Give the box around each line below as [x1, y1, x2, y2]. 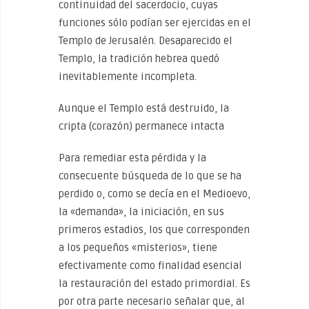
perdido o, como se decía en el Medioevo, [59, 188, 250, 200]
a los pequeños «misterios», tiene [59, 241, 217, 254]
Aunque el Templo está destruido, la [59, 102, 229, 114]
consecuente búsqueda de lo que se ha [59, 170, 241, 182]
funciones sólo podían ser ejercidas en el [59, 17, 251, 29]
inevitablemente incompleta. [59, 70, 197, 83]
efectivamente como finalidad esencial [59, 259, 242, 272]
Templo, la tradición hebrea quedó [59, 52, 219, 65]
